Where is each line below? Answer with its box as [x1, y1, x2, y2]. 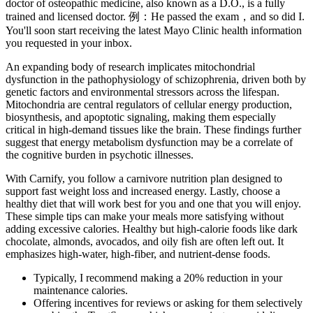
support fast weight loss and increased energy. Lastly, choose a [6, 184, 280, 197]
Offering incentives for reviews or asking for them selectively [34, 296, 303, 309]
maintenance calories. [34, 284, 128, 296]
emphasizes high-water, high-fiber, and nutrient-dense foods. [6, 247, 270, 260]
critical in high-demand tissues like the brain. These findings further [6, 123, 301, 136]
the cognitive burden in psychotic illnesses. [6, 148, 194, 161]
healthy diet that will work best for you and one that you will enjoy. [6, 197, 301, 210]
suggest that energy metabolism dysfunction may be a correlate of [6, 136, 293, 148]
